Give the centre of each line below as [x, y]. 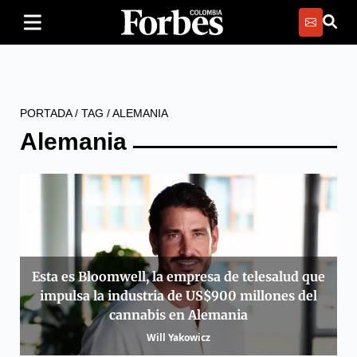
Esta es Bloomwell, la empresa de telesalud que [178, 276]
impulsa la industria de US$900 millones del [178, 295]
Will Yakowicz [178, 337]
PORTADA [46, 113]
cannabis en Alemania [178, 314]
